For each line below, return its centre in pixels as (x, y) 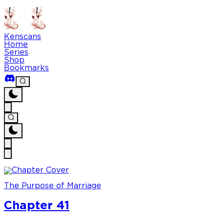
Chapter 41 (37, 206)
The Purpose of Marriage (53, 186)
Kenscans (22, 37)
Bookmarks (26, 68)
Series (16, 53)
